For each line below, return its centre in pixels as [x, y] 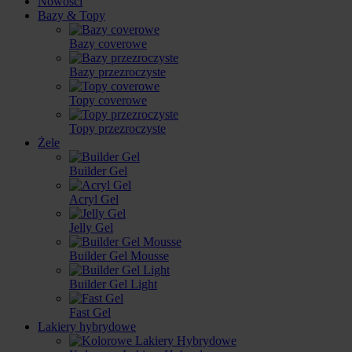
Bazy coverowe [108, 44]
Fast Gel [90, 312]
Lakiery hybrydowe [87, 326]
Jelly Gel [91, 227]
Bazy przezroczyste [117, 72]
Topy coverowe [108, 100]
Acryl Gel [94, 199]
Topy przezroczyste [117, 128]
